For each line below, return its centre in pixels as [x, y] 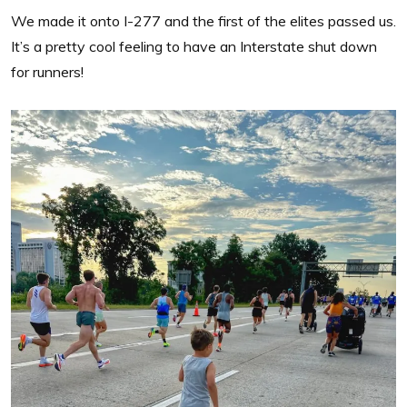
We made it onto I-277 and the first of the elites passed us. [203, 20]
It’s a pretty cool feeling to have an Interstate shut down [194, 46]
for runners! [47, 71]
